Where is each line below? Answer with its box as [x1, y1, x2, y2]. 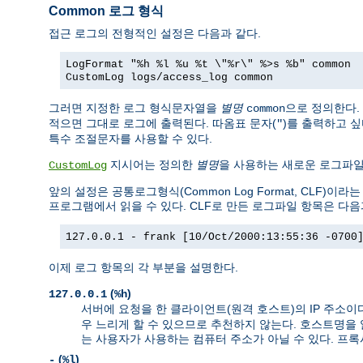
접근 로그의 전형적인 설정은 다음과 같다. [49, 26, 261, 40]
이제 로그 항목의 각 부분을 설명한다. [49, 260, 238, 274]
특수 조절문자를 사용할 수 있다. [49, 131, 212, 145]
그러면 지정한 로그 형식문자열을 [49, 100, 220, 114]
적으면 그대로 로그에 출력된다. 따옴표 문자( [49, 116, 276, 130]
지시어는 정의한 [107, 157, 196, 171]
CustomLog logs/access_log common [66, 70, 273, 83]
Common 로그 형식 [49, 4, 164, 19]
